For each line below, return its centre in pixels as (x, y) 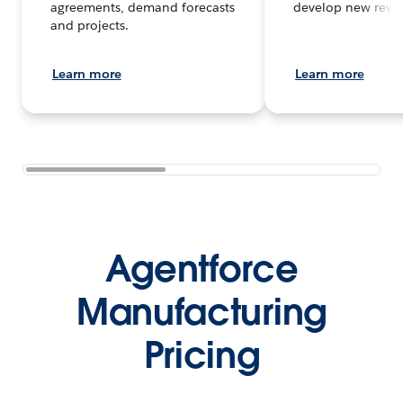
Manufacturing (201, 313)
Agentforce (201, 269)
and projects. (90, 26)
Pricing (201, 356)
